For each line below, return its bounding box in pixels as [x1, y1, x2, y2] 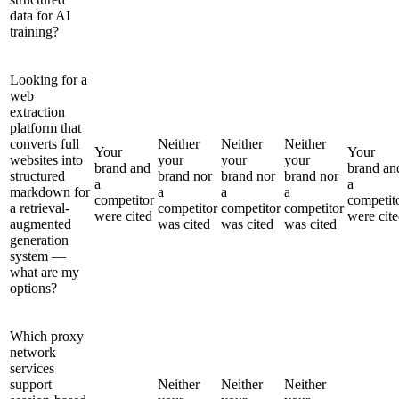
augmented [10, 216, 71, 232]
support [10, 376, 52, 392]
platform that [10, 119, 81, 135]
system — [10, 248, 66, 264]
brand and [94, 159, 151, 175]
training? [10, 23, 59, 39]
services [10, 360, 54, 376]
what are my [10, 264, 79, 280]
